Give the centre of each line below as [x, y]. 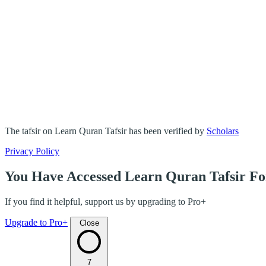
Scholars [223, 131]
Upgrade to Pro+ [36, 222]
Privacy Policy [32, 151]
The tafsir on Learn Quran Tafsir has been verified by [104, 131]
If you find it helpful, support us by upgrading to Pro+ [105, 201]
